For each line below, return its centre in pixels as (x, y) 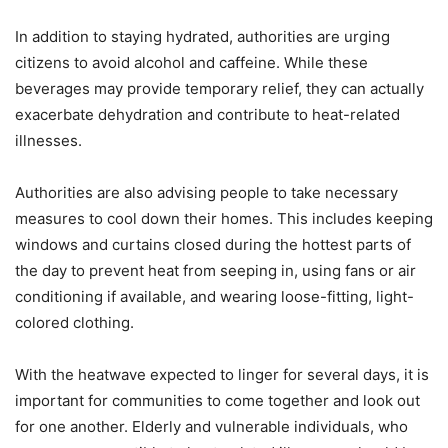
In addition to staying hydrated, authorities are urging (202, 37)
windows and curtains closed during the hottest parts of (213, 245)
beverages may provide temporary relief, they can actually (219, 89)
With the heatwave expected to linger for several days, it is (222, 375)
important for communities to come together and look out (217, 401)
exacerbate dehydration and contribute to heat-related (207, 115)
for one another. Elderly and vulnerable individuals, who (211, 427)
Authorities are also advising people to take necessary (206, 193)
